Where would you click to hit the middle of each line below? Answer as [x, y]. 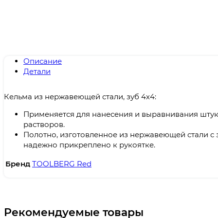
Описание [43, 61]
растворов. [44, 124]
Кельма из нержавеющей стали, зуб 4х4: [80, 96]
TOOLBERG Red [62, 164]
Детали [37, 72]
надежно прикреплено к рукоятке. [89, 145]
